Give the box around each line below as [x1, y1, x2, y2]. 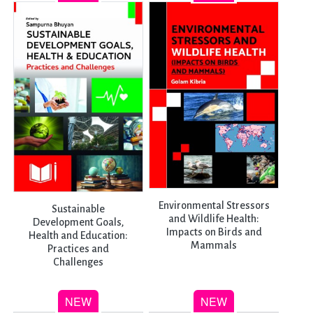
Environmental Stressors [158, 199, 270, 211]
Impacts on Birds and [166, 226, 262, 238]
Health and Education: [29, 230, 129, 242]
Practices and [48, 243, 110, 255]
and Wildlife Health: [168, 212, 260, 224]
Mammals [191, 239, 238, 251]
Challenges [53, 256, 104, 268]
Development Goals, [33, 217, 124, 228]
